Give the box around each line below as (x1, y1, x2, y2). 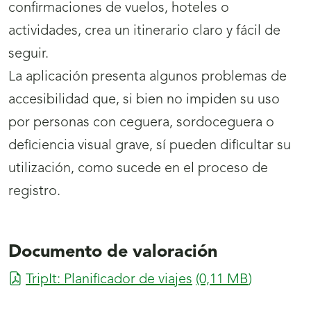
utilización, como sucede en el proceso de (8, 161, 268, 176)
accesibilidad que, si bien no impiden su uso (8, 92, 280, 107)
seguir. (8, 47, 49, 61)
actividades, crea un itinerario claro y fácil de (8, 24, 280, 38)
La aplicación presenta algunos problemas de (8, 69, 287, 84)
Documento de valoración (8, 243, 217, 261)
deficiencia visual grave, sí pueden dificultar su (8, 138, 291, 153)
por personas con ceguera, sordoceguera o (8, 115, 274, 130)
